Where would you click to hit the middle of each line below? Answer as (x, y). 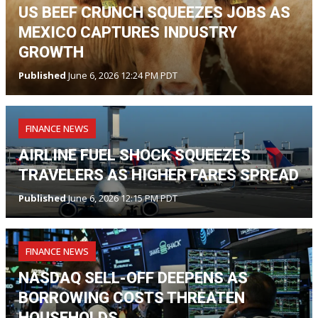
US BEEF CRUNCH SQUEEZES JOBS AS (154, 12)
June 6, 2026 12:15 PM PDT (122, 198)
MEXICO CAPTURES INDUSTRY (128, 32)
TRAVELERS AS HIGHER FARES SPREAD (159, 175)
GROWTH (51, 52)
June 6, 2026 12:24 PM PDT (122, 75)
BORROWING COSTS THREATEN (132, 297)
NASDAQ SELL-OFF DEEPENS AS (133, 278)
